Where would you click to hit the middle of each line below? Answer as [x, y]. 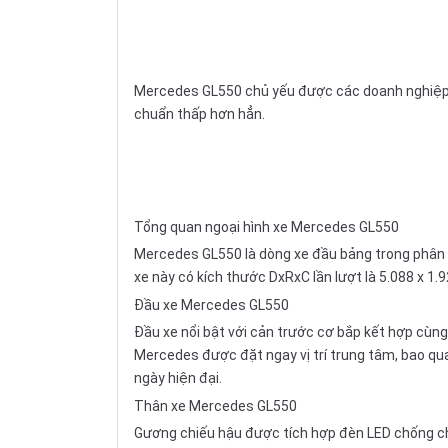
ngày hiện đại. [178, 377]
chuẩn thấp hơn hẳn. [199, 113]
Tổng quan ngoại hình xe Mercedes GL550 [266, 226]
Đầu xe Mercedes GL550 [211, 304]
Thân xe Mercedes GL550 [215, 405]
